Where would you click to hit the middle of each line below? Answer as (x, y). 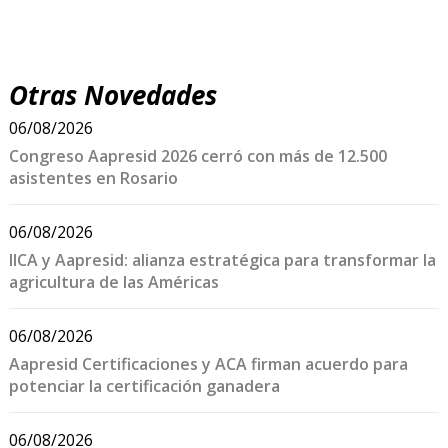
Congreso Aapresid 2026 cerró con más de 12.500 (197, 155)
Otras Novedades (112, 94)
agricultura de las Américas (113, 281)
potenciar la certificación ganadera (144, 385)
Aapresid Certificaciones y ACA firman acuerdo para (208, 363)
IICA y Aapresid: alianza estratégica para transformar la (222, 259)
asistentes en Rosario (93, 177)
